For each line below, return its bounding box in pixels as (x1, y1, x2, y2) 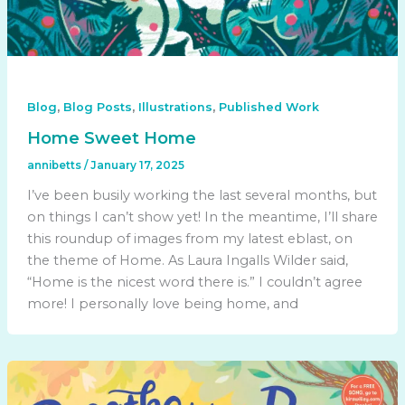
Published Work (218, 99, 319, 114)
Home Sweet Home (26, 127, 196, 149)
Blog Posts (62, 99, 132, 114)
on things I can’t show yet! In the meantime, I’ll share (26, 209, 378, 226)
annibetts (26, 159, 84, 173)
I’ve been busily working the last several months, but (26, 187, 377, 204)
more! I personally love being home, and (26, 296, 298, 313)
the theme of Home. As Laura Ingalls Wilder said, (26, 252, 348, 269)
